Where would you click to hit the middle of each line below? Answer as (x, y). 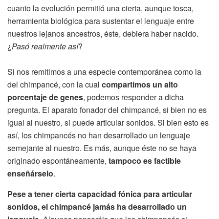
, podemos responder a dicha (133, 97)
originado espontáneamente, (58, 160)
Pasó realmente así (45, 46)
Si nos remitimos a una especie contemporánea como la (104, 71)
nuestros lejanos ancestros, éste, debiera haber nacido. (103, 33)
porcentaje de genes (45, 97)
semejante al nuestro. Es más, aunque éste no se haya (102, 148)
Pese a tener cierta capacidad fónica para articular (100, 194)
